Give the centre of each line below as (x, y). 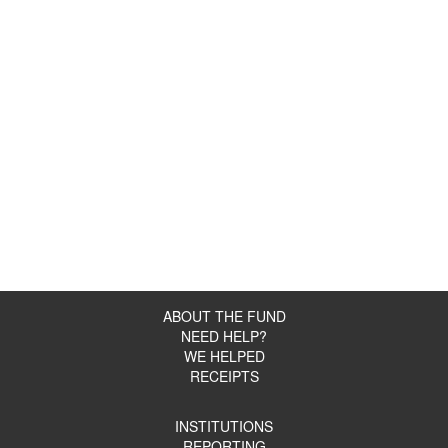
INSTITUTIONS (224, 425)
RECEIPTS (224, 375)
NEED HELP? (224, 335)
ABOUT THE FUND (224, 315)
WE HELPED (224, 355)
